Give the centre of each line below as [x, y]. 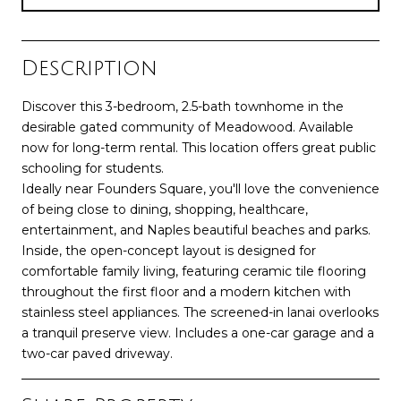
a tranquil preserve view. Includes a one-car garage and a [198, 333]
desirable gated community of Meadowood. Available [188, 127]
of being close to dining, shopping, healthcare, [165, 209]
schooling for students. [93, 168]
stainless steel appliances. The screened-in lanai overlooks [200, 312]
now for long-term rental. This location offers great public [199, 147]
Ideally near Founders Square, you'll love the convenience [200, 188]
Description [90, 68]
